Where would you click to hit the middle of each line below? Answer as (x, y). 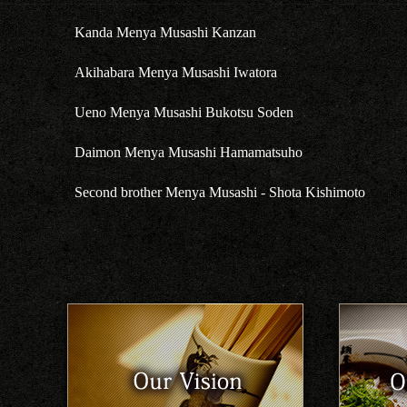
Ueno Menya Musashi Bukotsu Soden (184, 112)
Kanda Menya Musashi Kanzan (165, 32)
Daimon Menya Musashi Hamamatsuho (188, 152)
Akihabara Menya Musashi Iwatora (175, 72)
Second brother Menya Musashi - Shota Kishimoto (219, 192)
